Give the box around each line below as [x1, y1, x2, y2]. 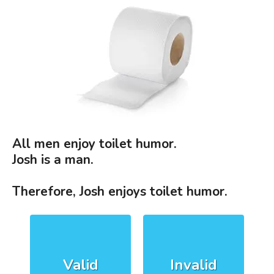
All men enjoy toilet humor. [12, 135, 177, 152]
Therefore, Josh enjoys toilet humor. [12, 182, 228, 200]
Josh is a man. [12, 150, 94, 168]
